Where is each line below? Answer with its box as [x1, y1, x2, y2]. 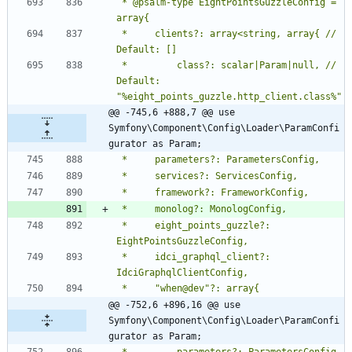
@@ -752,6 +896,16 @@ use [108, 299, 240, 310]
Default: [116, 75, 160, 86]
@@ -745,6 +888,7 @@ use [108, 106, 235, 118]
